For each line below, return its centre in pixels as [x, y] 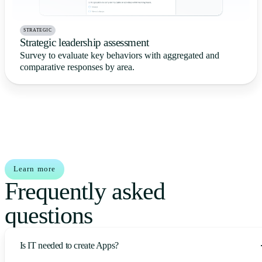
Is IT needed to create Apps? [69, 245]
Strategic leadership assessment [84, 42]
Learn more [35, 169]
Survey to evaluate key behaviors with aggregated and [119, 55]
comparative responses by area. [77, 67]
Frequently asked [85, 191]
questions [49, 215]
